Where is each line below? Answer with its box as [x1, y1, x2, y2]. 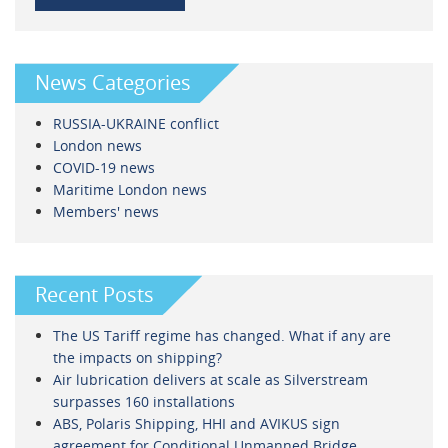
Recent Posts [35, 280, 154, 308]
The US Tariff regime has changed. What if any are [52, 325, 391, 345]
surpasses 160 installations [52, 391, 235, 411]
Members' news [52, 201, 159, 221]
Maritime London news [52, 179, 207, 199]
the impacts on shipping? [52, 347, 222, 367]
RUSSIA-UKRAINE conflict [52, 113, 219, 133]
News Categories [35, 68, 191, 96]
